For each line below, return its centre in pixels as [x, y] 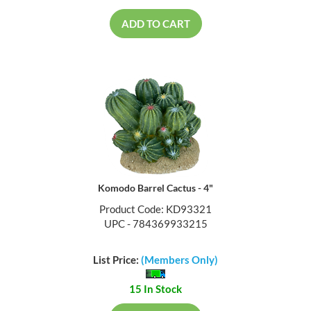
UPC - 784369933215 [155, 225]
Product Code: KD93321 [155, 210]
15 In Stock [155, 291]
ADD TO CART [155, 25]
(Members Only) [179, 261]
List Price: [117, 261]
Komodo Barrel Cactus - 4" [155, 189]
